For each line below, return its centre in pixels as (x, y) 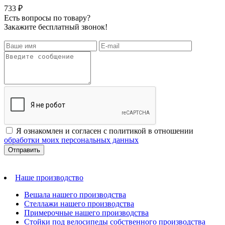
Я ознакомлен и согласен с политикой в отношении (105, 131)
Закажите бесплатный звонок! (56, 27)
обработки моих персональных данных (71, 140)
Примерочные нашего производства (86, 212)
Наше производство (49, 177)
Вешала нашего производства (75, 194)
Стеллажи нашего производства (79, 203)
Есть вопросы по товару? (47, 18)
